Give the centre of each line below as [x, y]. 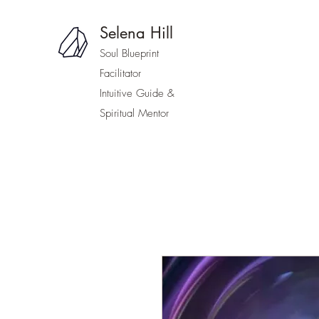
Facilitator [120, 73]
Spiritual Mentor [134, 113]
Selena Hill [136, 33]
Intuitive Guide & [137, 93]
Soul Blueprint [129, 53]
